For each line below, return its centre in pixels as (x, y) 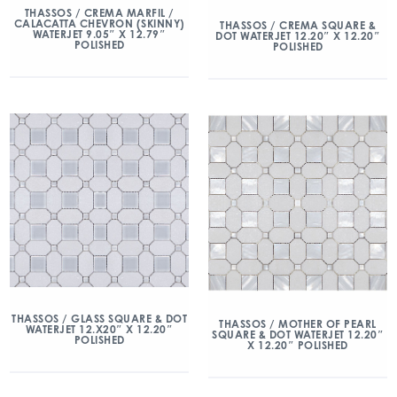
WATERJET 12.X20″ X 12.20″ (99, 330)
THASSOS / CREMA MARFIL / (99, 13)
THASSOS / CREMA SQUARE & (298, 26)
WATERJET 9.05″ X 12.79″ (99, 35)
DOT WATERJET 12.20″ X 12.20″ (298, 36)
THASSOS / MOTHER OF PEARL (298, 324)
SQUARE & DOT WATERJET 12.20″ (298, 335)
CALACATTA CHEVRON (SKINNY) (99, 24)
